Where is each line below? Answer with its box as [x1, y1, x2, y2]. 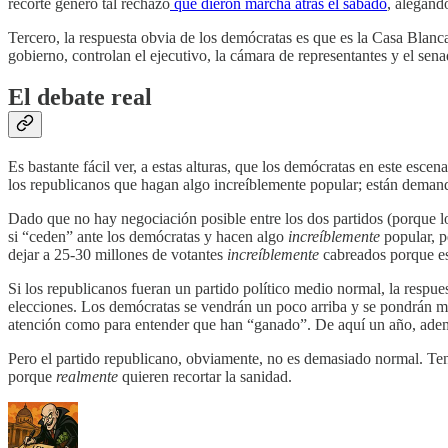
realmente [56, 368, 118, 386]
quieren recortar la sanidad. [118, 368, 292, 386]
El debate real [8, 84, 152, 111]
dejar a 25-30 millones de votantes [8, 246, 227, 264]
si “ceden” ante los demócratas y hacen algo [8, 228, 288, 246]
